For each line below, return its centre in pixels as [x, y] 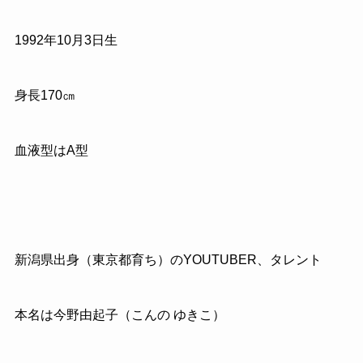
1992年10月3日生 [66, 41]
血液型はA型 [51, 150]
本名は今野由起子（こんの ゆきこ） [120, 315]
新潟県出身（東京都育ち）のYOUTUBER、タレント [168, 260]
